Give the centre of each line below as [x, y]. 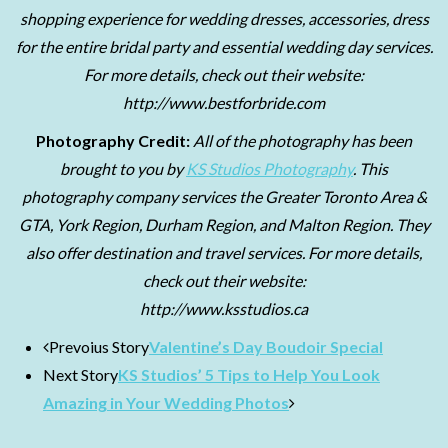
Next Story [80, 374]
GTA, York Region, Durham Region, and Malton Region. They [224, 224]
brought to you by [123, 168]
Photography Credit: [114, 140]
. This [370, 168]
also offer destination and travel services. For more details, [224, 252]
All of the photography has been [302, 140]
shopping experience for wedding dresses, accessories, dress [224, 18]
